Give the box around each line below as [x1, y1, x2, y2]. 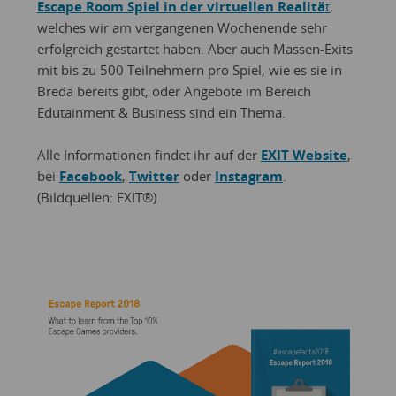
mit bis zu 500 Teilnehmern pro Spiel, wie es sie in [36, 60, 342, 79]
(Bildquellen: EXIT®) [36, 187, 156, 206]
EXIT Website [260, 145, 347, 164]
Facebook [58, 166, 122, 185]
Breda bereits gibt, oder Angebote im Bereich [36, 81, 311, 100]
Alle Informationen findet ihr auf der [36, 145, 261, 164]
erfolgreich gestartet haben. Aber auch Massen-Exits [36, 39, 353, 57]
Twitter [128, 166, 179, 185]
